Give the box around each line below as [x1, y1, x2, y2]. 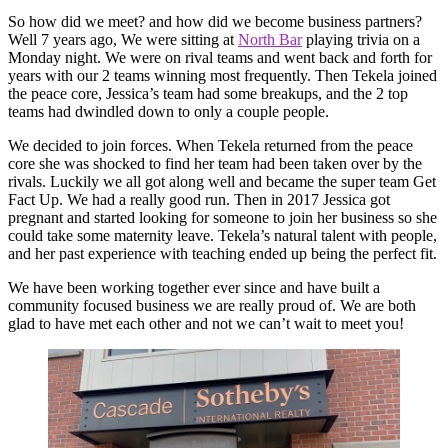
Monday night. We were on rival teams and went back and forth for [8, 49, 432, 67]
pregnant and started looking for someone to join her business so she [8, 209, 437, 227]
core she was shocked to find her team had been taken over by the [8, 155, 422, 173]
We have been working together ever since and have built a [8, 279, 380, 297]
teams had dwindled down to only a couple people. [8, 103, 329, 121]
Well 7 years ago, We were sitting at [8, 31, 238, 49]
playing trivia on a [302, 31, 420, 49]
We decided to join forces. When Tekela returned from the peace [8, 137, 413, 155]
